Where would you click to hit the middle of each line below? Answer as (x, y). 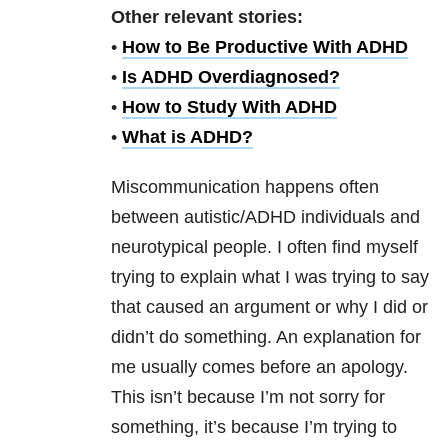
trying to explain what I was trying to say (270, 277)
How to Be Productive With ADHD (265, 47)
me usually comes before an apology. (259, 367)
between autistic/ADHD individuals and (265, 217)
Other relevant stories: (207, 17)
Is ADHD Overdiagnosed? (231, 77)
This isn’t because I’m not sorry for (248, 397)
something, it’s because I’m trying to (254, 427)
